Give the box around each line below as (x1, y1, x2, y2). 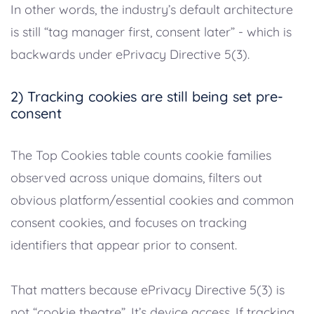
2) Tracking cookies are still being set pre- (11, 87, 283, 105)
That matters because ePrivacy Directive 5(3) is (11, 281, 285, 298)
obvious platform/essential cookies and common (11, 191, 294, 208)
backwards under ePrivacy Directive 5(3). (11, 46, 250, 62)
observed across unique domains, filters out (11, 169, 262, 186)
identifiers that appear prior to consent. (11, 236, 237, 253)
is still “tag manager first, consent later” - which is (11, 23, 292, 40)
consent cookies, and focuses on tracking (11, 214, 247, 231)
